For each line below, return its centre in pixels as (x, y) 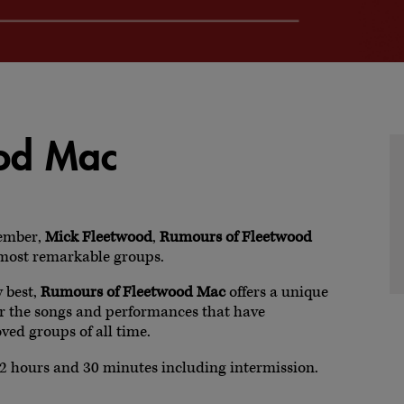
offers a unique (277, 293)
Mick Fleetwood (99, 237)
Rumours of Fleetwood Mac (133, 293)
